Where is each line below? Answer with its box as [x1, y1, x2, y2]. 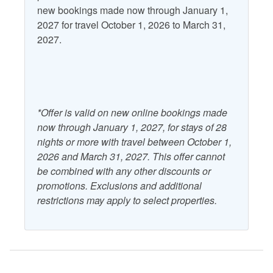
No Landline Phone [24, 11, 108, 26]
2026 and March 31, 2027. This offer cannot [37, 149, 225, 164]
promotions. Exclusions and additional [37, 179, 202, 193]
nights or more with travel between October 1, [37, 135, 232, 149]
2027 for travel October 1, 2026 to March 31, [37, 18, 225, 32]
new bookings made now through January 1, [37, 3, 228, 18]
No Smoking [24, 33, 77, 48]
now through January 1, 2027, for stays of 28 [37, 120, 227, 135]
